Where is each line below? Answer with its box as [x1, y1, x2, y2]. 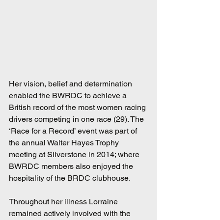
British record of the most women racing [9, 102, 148, 112]
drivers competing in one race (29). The [9, 114, 146, 124]
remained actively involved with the [9, 208, 133, 218]
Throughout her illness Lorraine [9, 196, 120, 206]
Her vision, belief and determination [9, 79, 134, 88]
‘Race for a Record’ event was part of [9, 126, 139, 136]
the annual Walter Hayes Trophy [9, 137, 121, 147]
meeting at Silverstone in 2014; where [9, 149, 141, 159]
